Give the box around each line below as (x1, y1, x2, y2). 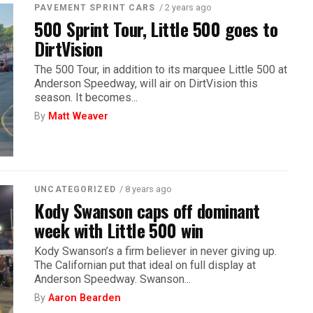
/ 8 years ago (119, 183, 172, 194)
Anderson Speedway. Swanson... (34, 272, 191, 286)
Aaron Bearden (48, 291, 122, 304)
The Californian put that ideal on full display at (34, 258, 256, 272)
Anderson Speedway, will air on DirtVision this (34, 76, 259, 90)
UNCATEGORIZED (34, 184, 116, 194)
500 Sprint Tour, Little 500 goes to (34, 15, 278, 42)
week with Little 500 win (34, 216, 203, 243)
